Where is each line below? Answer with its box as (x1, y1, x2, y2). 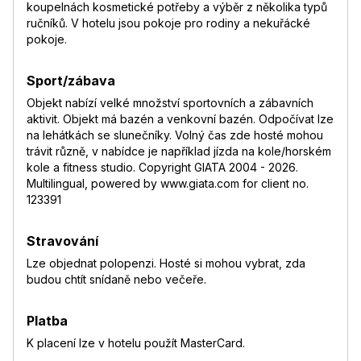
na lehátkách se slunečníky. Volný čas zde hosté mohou (27, 128, 323, 143)
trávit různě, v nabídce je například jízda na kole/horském (27, 144, 331, 159)
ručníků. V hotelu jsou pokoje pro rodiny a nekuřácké (27, 16, 310, 31)
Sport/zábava (27, 73, 115, 89)
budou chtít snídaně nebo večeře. (27, 272, 206, 287)
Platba (27, 313, 68, 330)
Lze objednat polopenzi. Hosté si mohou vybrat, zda (27, 256, 305, 271)
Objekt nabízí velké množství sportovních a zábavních (27, 96, 313, 110)
